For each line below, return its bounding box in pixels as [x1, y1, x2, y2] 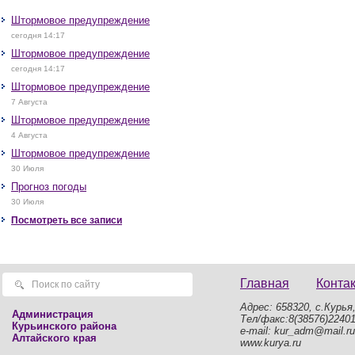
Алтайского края [12, 332, 97, 344]
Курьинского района [12, 320, 116, 332]
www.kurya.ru [240, 337, 304, 349]
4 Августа [11, 131, 48, 139]
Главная [240, 277, 289, 290]
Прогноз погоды [11, 181, 86, 193]
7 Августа [11, 97, 48, 106]
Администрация [12, 308, 94, 320]
